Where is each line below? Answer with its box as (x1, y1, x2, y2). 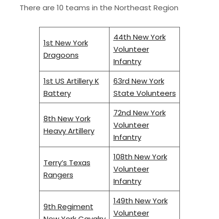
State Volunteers (113, 88, 176, 99)
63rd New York (113, 76, 164, 87)
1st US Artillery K (43, 76, 99, 87)
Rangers (43, 170, 73, 180)
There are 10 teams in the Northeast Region (20, 2, 178, 13)
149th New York (113, 196, 168, 206)
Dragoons (43, 50, 79, 61)
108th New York (113, 152, 167, 162)
